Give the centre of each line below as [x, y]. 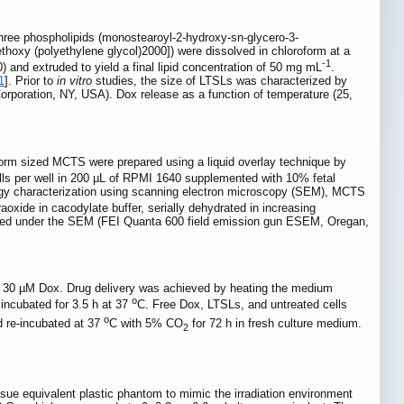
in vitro [74, 81]
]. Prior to [31, 81]
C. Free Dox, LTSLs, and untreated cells [242, 305]
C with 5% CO [146, 324]
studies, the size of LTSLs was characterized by [220, 81]
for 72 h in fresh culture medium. [275, 324]
